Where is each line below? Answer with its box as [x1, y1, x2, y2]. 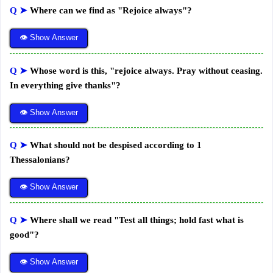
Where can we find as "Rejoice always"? [30, 5, 192, 16]
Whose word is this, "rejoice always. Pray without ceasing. [30, 65, 263, 76]
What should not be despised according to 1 [30, 140, 202, 151]
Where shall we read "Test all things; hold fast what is [30, 214, 244, 225]
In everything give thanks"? [10, 80, 121, 90]
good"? [10, 229, 39, 239]
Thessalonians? [10, 155, 70, 165]
